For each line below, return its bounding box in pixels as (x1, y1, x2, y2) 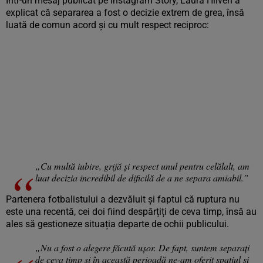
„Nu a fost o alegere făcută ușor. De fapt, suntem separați (35, 241, 249, 254)
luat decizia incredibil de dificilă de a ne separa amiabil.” (35, 171, 248, 184)
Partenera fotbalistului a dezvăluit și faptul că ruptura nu (6, 194, 240, 205)
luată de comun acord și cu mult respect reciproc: (6, 19, 209, 31)
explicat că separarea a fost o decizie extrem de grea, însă (6, 7, 244, 18)
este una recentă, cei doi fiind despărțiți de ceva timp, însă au (6, 206, 257, 217)
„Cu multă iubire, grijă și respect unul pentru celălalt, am (35, 160, 249, 172)
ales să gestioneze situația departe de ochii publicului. (6, 218, 229, 230)
